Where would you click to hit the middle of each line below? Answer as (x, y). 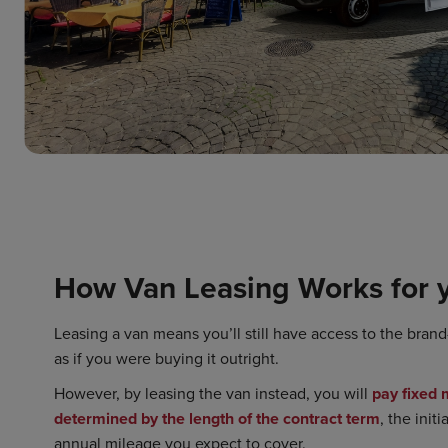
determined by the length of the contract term (217, 418)
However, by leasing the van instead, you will (213, 392)
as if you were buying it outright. (166, 357)
